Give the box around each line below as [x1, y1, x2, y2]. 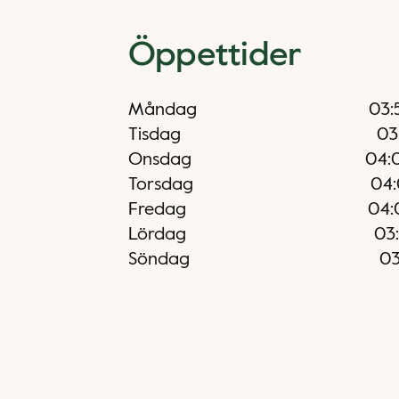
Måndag [128, 102, 197, 119]
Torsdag [128, 176, 193, 194]
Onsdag [128, 151, 191, 169]
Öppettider [128, 39, 302, 73]
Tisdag [128, 126, 181, 144]
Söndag [128, 251, 190, 269]
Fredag [128, 201, 186, 219]
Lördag [128, 226, 186, 244]
